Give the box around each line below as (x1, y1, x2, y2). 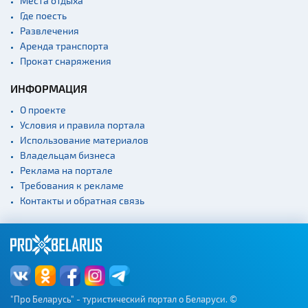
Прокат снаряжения (20, 54, 111, 67)
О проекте (20, 103, 66, 115)
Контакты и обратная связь (20, 194, 144, 206)
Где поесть (20, 9, 67, 21)
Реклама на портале (20, 164, 113, 176)
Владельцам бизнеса (20, 148, 115, 161)
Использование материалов (20, 133, 148, 146)
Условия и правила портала (20, 118, 145, 131)
